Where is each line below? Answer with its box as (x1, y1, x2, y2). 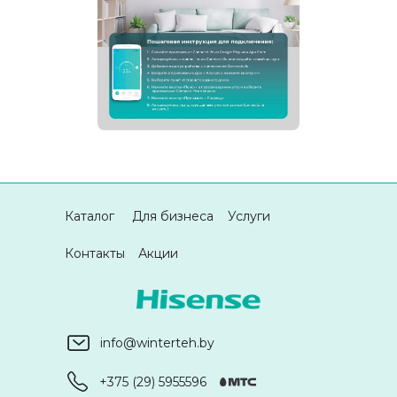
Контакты (65, 245, 125, 261)
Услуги (228, 207, 270, 224)
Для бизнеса (132, 207, 214, 224)
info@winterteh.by (100, 334, 214, 351)
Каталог (65, 207, 114, 224)
